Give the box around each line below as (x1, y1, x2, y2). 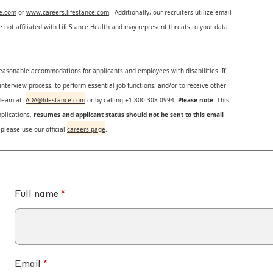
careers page (67, 125, 105, 133)
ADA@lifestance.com (26, 96, 85, 104)
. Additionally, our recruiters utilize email (109, 8, 232, 16)
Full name (15, 190, 58, 199)
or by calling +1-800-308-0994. (87, 96, 178, 104)
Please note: (178, 96, 215, 104)
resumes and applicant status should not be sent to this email (32, 110, 224, 119)
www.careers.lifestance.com (26, 8, 109, 16)
